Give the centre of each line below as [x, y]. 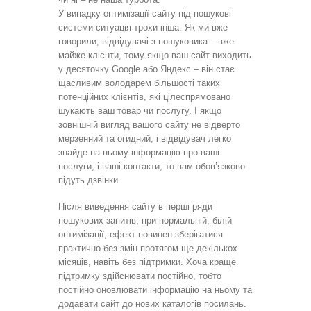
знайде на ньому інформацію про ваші [139, 152]
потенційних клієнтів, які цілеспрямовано [144, 96]
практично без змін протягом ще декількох [148, 248]
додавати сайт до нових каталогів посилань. [152, 303]
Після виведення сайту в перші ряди [135, 206]
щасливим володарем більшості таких [139, 83]
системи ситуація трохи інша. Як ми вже [143, 27]
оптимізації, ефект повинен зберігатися [141, 234]
